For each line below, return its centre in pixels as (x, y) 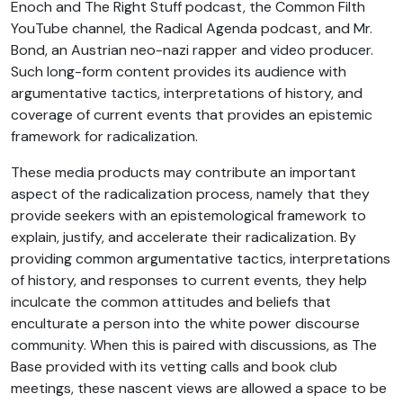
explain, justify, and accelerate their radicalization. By (184, 237)
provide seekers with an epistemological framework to (188, 216)
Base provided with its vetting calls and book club (174, 367)
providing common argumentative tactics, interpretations (201, 259)
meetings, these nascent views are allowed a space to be (199, 389)
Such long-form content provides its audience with (179, 72)
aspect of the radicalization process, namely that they (190, 194)
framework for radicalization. (104, 137)
